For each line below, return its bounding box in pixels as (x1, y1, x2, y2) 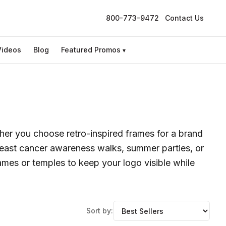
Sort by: (86, 206, 113, 215)
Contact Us (165, 14, 204, 22)
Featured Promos (61, 45, 121, 54)
